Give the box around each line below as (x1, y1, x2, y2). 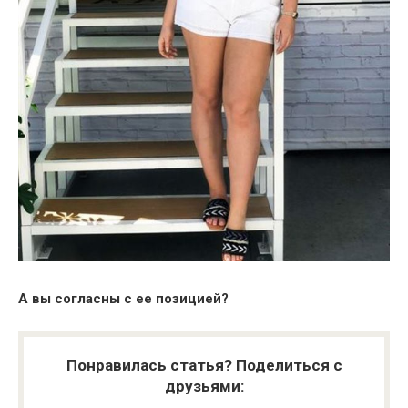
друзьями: (164, 376, 244, 395)
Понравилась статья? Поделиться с (66, 355, 342, 374)
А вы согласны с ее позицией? (18, 290, 236, 307)
